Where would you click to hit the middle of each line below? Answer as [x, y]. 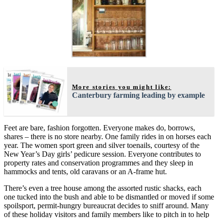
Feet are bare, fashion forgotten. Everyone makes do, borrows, [100, 127]
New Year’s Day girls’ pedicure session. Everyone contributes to [102, 154]
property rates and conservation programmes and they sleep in [99, 163]
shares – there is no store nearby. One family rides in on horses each [108, 136]
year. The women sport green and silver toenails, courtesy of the [102, 145]
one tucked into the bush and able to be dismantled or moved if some [109, 197]
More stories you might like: [122, 87]
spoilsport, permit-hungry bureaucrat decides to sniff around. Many [106, 205]
